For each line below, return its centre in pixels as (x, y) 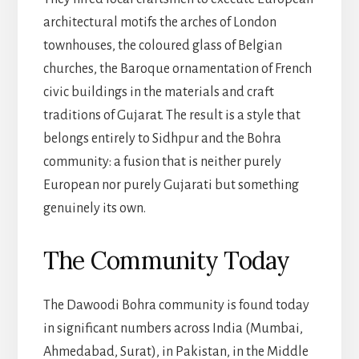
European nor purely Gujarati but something (171, 185)
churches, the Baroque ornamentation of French (177, 69)
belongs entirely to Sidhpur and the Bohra (162, 138)
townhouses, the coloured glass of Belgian (162, 45)
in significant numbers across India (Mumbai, (173, 328)
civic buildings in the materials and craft (158, 92)
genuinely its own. (94, 208)
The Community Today (166, 260)
